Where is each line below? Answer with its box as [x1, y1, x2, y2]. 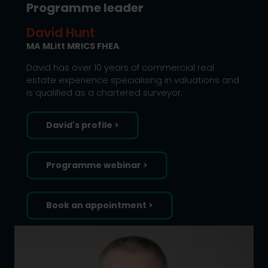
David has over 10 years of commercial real [26, 62, 214, 74]
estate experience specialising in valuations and [26, 74, 239, 86]
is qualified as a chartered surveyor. [26, 87, 182, 99]
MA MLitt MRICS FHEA [26, 40, 120, 52]
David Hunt [26, 24, 95, 41]
